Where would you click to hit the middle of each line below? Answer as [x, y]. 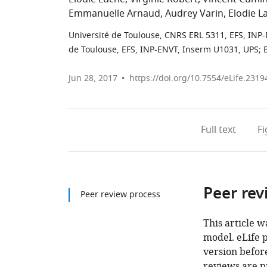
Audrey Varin [194, 14]
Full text [219, 130]
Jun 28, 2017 [93, 78]
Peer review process [120, 195]
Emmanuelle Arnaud [114, 14]
